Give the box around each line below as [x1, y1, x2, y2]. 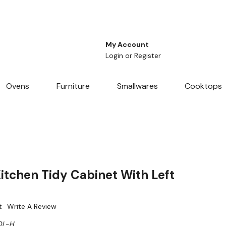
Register [134, 51, 161, 61]
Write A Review [7, 202, 56, 211]
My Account [105, 40, 149, 49]
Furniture [56, 81, 90, 92]
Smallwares [117, 81, 158, 92]
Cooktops [185, 81, 222, 92]
